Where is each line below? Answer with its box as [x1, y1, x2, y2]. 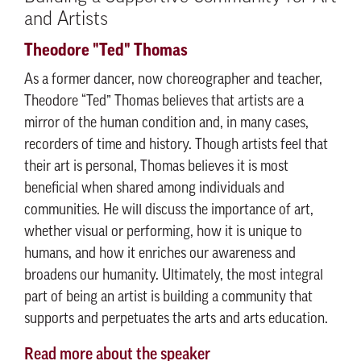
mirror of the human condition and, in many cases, [24, 116, 309, 131]
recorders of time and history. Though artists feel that [24, 138, 328, 153]
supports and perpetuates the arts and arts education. [24, 312, 328, 327]
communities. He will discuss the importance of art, [24, 203, 313, 218]
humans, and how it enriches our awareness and [24, 247, 296, 262]
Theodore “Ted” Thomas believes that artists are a [24, 94, 304, 110]
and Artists [24, 10, 108, 30]
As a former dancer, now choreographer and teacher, [24, 73, 322, 88]
